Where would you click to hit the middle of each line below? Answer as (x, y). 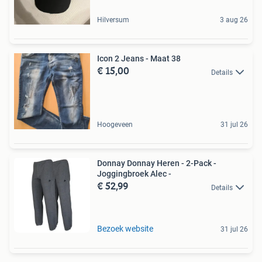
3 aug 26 (234, 20)
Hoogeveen (115, 125)
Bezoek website (125, 229)
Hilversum (113, 20)
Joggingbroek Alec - (134, 174)
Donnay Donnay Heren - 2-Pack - (157, 163)
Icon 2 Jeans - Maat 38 (139, 59)
